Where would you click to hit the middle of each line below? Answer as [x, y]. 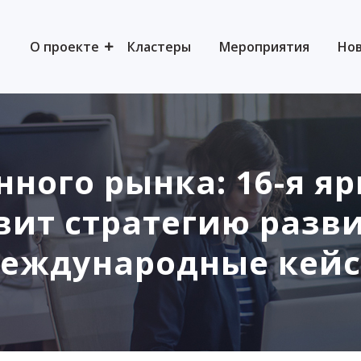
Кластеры [159, 47]
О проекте [64, 47]
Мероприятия [264, 47]
